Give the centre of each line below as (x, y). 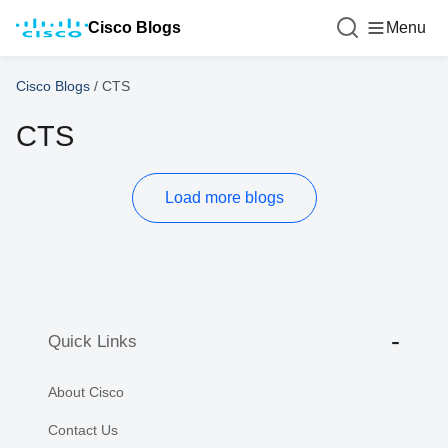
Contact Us (83, 430)
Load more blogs (224, 197)
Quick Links (92, 341)
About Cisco (86, 392)
